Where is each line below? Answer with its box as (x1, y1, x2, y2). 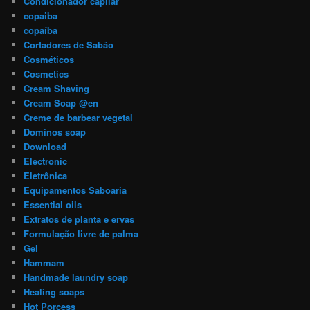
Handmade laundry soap (24, 271, 129, 284)
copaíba (24, 24, 58, 37)
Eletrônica (24, 169, 68, 183)
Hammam (24, 256, 65, 270)
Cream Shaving (24, 82, 90, 95)
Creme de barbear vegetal (24, 111, 134, 125)
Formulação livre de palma (24, 227, 139, 241)
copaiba (24, 9, 58, 23)
